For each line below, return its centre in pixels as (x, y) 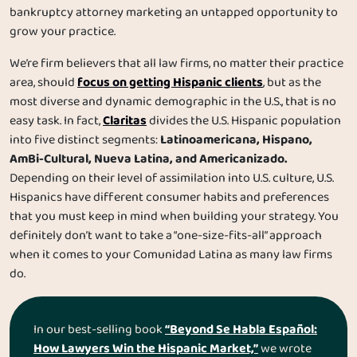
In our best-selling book (99, 330)
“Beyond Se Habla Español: (241, 330)
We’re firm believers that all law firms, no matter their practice (177, 64)
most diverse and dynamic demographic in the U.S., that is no (173, 102)
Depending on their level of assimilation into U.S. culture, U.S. (172, 179)
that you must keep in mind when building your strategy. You (174, 217)
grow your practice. (63, 32)
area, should (43, 83)
